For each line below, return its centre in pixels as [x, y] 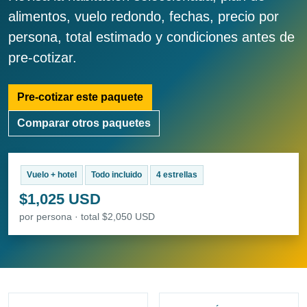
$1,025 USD [60, 199]
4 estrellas [176, 175]
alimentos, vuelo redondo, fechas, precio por [144, 17]
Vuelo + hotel [51, 175]
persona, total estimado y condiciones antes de [151, 37]
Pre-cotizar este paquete [80, 97]
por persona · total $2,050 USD [87, 217]
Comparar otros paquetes [84, 123]
